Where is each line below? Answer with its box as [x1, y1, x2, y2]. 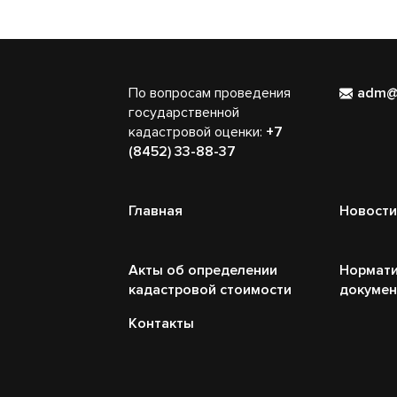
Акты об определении [128, 261, 277, 280]
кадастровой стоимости [128, 281, 292, 300]
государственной [128, 104, 239, 122]
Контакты [128, 315, 194, 333]
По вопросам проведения [128, 84, 291, 103]
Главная [128, 202, 183, 221]
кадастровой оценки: [128, 123, 266, 142]
